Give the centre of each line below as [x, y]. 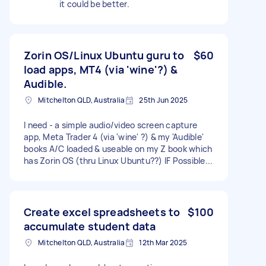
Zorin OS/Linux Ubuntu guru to [104, 55]
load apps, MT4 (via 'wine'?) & [101, 69]
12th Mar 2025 [163, 242]
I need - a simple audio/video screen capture [110, 125]
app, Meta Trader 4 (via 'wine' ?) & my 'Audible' [114, 137]
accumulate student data [90, 226]
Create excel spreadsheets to [102, 212]
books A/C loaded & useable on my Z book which [118, 148]
